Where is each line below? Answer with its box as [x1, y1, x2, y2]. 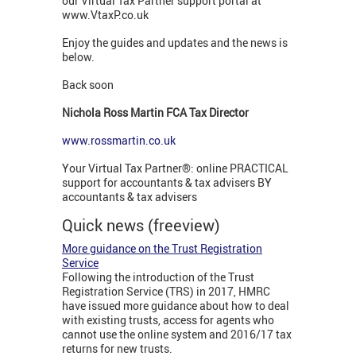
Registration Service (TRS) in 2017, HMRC [62, 284, 270, 300]
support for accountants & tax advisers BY [62, 175, 272, 191]
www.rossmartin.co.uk [62, 133, 176, 149]
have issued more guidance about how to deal [62, 298, 289, 314]
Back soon [62, 77, 114, 93]
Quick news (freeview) [62, 215, 220, 237]
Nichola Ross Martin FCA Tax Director [62, 105, 249, 121]
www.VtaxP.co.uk [62, 7, 149, 23]
